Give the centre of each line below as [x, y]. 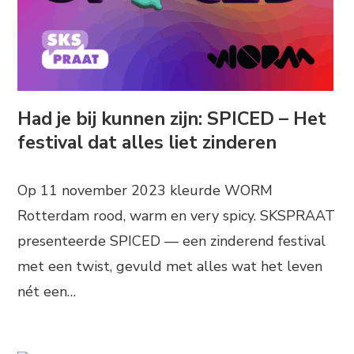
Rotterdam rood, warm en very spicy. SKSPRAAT [177, 215]
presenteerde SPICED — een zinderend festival [172, 241]
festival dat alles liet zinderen [147, 142]
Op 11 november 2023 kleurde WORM [145, 190]
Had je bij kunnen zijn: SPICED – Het [172, 118]
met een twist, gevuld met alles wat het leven [170, 266]
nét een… [47, 291]
